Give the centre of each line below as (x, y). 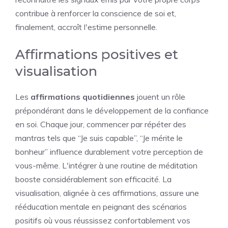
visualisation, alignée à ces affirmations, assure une (107, 193)
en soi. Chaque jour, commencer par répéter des (101, 124)
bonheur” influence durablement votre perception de (109, 152)
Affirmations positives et (97, 54)
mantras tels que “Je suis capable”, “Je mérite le (99, 138)
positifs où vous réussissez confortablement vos (103, 220)
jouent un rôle (160, 97)
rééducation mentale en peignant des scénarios (101, 207)
